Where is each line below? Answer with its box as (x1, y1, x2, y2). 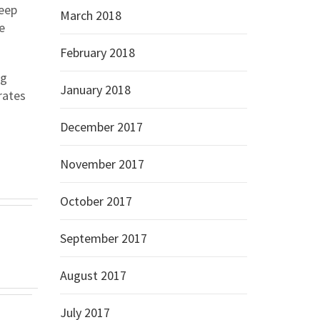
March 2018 (59, 7, 121, 24)
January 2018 (59, 81, 131, 98)
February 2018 (59, 44, 135, 61)
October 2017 (59, 193, 132, 209)
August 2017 (59, 267, 126, 284)
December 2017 (59, 119, 143, 135)
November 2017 (59, 156, 144, 172)
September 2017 (59, 230, 147, 246)
